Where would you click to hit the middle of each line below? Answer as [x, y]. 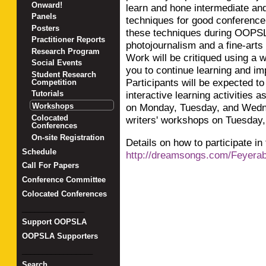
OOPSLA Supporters [60, 236]
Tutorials [48, 94]
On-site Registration [68, 137]
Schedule [39, 151]
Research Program [66, 51]
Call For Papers [50, 166]
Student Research [64, 74]
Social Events [57, 63]
